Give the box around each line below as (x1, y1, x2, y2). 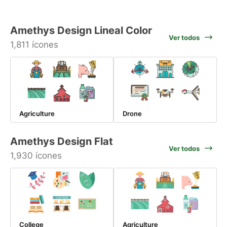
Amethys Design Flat (10, 135, 113, 147)
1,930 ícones (10, 150, 62, 161)
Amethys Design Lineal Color (10, 24, 152, 36)
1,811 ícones (10, 40, 58, 50)
